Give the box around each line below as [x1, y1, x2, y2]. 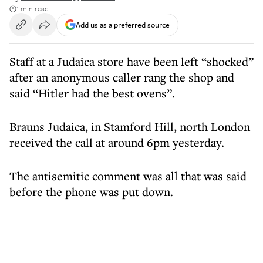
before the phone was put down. [9, 184, 173, 200]
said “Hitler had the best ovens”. [9, 85, 175, 101]
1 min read [16, 2, 49, 14]
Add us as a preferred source [76, 18, 170, 31]
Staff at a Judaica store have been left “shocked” [9, 53, 254, 69]
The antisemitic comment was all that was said [9, 168, 247, 184]
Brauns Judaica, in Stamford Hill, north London [9, 119, 250, 134]
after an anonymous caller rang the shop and [9, 69, 234, 85]
